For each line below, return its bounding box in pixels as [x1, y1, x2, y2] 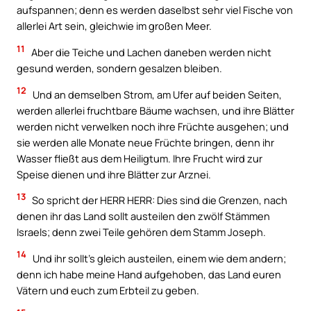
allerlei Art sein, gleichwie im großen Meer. [17, 19, 212, 33]
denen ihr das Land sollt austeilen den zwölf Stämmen [17, 209, 270, 224]
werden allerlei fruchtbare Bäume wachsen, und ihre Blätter [17, 103, 294, 117]
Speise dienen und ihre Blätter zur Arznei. [17, 167, 211, 181]
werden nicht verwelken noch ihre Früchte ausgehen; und [17, 119, 289, 133]
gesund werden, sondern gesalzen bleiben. [17, 60, 222, 75]
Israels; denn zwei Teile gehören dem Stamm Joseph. [17, 225, 266, 239]
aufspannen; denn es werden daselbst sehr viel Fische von [17, 3, 293, 17]
